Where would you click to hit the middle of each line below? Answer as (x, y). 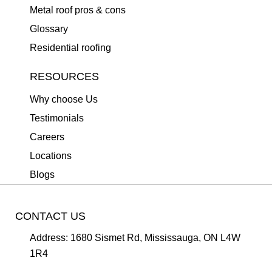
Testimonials (57, 118)
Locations (51, 156)
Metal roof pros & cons (78, 10)
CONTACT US (50, 216)
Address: (49, 238)
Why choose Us (64, 99)
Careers (47, 137)
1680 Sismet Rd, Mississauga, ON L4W (155, 238)
